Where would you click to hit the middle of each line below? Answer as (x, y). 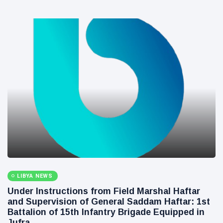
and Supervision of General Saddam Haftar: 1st (109, 201)
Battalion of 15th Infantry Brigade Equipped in (106, 212)
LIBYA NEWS (35, 176)
